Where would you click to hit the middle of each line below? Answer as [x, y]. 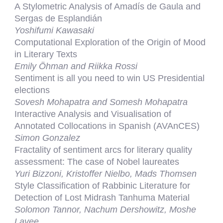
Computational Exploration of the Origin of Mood [110, 42]
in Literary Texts [46, 54]
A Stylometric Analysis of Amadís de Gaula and [108, 6]
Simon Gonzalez [48, 138]
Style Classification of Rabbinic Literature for [103, 186]
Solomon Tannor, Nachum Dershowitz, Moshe [106, 210]
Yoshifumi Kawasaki [55, 30]
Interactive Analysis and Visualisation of [93, 114]
